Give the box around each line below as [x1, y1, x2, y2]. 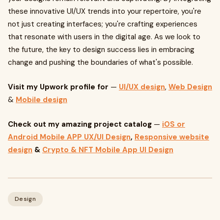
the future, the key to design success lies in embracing [8, 45, 194, 55]
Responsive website [135, 132, 209, 142]
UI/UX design [119, 82, 165, 92]
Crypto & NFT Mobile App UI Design [42, 145, 173, 155]
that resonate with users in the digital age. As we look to [8, 32, 200, 42]
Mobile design [16, 95, 67, 105]
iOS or [162, 119, 185, 129]
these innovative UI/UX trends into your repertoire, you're [8, 6, 201, 16]
